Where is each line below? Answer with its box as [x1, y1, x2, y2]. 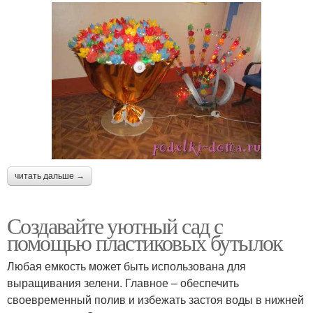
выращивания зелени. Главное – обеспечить [7, 274, 239, 291]
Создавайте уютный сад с [7, 210, 223, 240]
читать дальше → [15, 170, 85, 181]
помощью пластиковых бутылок [7, 226, 283, 257]
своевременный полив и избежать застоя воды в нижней [7, 291, 304, 307]
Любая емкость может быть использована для [7, 257, 246, 274]
